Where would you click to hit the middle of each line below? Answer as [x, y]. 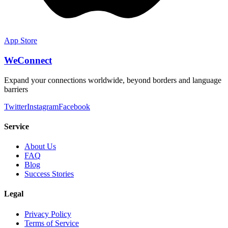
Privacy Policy [48, 214]
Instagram [43, 106]
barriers [16, 89]
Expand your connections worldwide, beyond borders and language [113, 80]
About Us [40, 147]
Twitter [16, 106]
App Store [21, 41]
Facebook [74, 106]
